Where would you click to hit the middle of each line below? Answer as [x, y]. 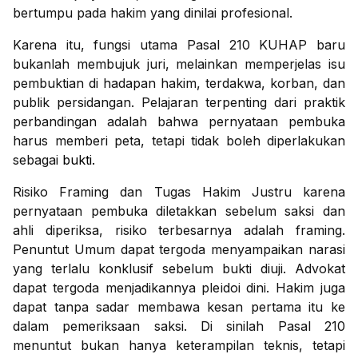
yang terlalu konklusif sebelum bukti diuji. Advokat [179, 269]
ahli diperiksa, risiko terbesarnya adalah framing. [179, 231]
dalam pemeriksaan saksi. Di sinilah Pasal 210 [179, 326]
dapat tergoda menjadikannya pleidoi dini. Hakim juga [179, 288]
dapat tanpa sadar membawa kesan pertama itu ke [179, 307]
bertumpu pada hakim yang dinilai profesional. [153, 13]
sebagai [38, 160]
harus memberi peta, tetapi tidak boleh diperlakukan [179, 141]
